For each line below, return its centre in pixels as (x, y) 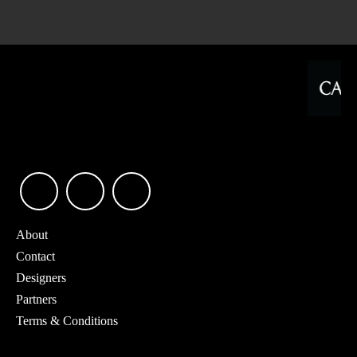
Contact (35, 256)
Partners (36, 299)
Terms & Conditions (67, 320)
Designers (41, 277)
